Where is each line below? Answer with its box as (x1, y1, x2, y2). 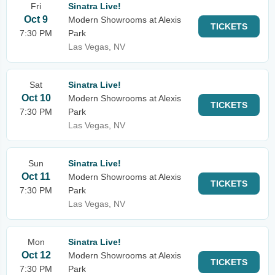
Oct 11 (21, 171, 50, 182)
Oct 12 (21, 250, 51, 260)
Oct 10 (21, 93, 51, 103)
